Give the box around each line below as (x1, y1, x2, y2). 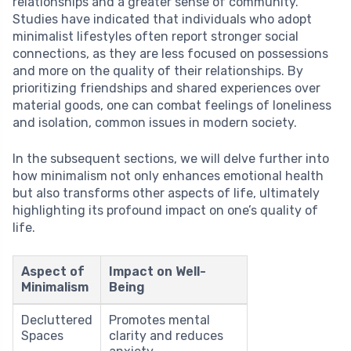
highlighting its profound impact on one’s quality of (13, 203, 318, 219)
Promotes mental (109, 313, 210, 328)
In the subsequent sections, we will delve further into (13, 151, 329, 167)
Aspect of (21, 264, 85, 280)
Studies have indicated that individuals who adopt (13, 12, 312, 27)
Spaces (21, 328, 63, 344)
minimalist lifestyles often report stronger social (13, 29, 299, 45)
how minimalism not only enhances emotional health (13, 168, 324, 184)
